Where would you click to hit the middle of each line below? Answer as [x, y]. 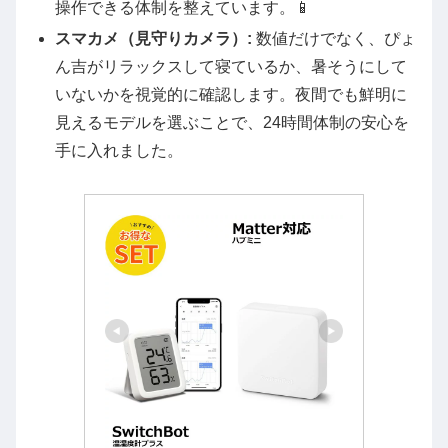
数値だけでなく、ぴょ [334, 39]
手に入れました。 [119, 151]
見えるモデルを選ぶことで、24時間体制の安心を [232, 123]
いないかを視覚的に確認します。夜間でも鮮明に [231, 95]
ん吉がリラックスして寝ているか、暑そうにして [231, 67]
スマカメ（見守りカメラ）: [154, 39]
